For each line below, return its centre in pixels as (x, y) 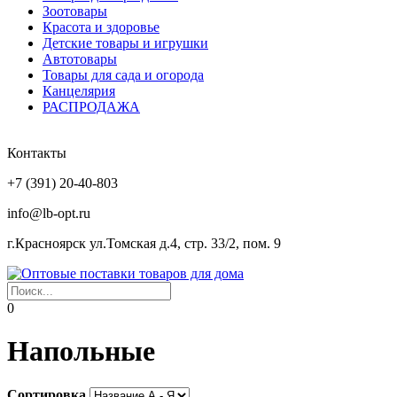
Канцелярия (79, 91)
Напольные (81, 351)
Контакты (37, 153)
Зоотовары (75, 11)
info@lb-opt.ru (49, 213)
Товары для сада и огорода (123, 75)
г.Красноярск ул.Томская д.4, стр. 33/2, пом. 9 (144, 243)
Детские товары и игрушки (125, 43)
